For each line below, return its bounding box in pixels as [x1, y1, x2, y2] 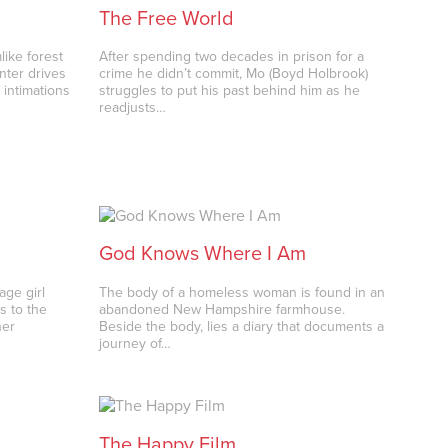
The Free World [99, 6, 235, 31]
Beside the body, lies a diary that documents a [99, 318, 385, 336]
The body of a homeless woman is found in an [99, 284, 386, 302]
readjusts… [99, 99, 167, 117]
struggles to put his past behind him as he [99, 82, 361, 100]
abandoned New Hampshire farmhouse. [99, 301, 346, 319]
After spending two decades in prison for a [99, 48, 365, 66]
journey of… [99, 335, 172, 353]
